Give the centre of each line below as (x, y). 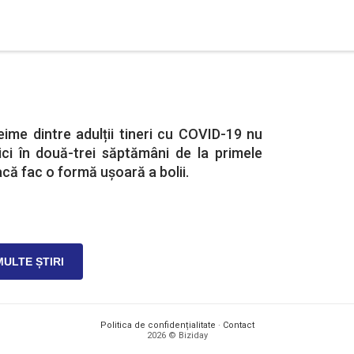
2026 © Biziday (177, 335)
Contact (238, 325)
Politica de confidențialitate (158, 325)
